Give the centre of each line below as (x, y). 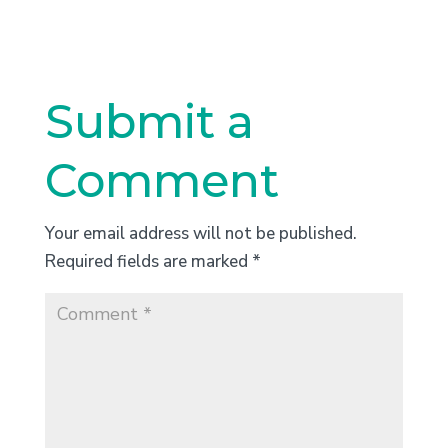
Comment (161, 181)
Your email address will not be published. (200, 234)
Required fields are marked (148, 262)
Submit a (149, 122)
